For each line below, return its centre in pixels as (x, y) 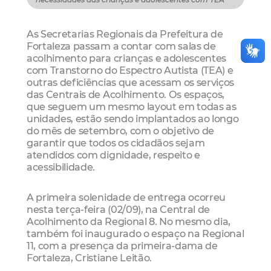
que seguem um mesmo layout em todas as (132, 107)
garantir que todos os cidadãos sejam (116, 143)
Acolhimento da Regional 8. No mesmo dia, (129, 221)
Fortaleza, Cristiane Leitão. (89, 257)
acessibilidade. (61, 167)
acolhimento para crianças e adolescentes (127, 58)
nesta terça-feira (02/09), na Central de (119, 209)
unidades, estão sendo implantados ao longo (133, 119)
